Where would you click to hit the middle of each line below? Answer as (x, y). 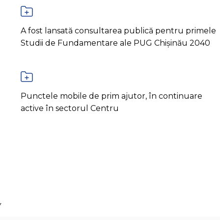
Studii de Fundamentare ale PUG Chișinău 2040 (115, 43)
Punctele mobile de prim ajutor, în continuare (111, 96)
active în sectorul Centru (69, 109)
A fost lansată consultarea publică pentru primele (118, 31)
